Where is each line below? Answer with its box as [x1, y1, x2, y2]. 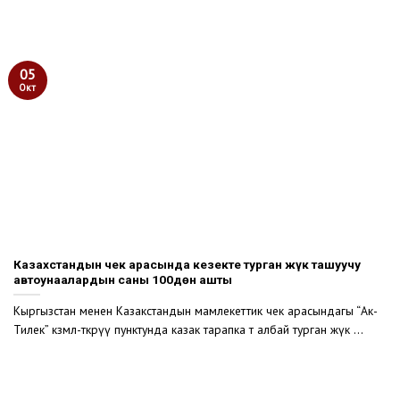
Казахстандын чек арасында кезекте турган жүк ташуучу [13, 257, 361, 272]
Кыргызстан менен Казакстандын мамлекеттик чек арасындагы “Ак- [13, 302, 378, 319]
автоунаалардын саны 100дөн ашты [13, 272, 232, 287]
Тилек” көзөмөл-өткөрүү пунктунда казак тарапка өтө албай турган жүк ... [13, 321, 363, 337]
